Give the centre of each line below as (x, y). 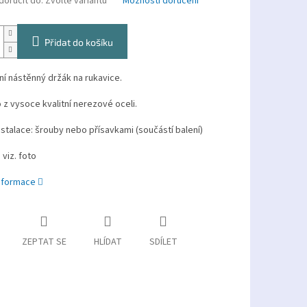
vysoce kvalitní (40, 105)
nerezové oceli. (105, 105)
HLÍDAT (108, 242)
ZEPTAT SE (44, 242)
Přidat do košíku (78, 42)
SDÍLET (163, 242)
